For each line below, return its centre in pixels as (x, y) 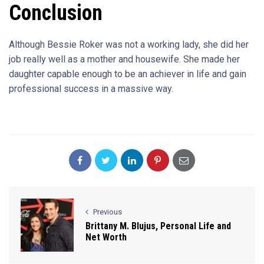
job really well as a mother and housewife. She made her (124, 59)
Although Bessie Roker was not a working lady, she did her (129, 44)
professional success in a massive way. (91, 89)
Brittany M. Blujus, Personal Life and (158, 226)
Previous (108, 212)
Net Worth (106, 237)
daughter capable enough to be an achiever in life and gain (128, 74)
